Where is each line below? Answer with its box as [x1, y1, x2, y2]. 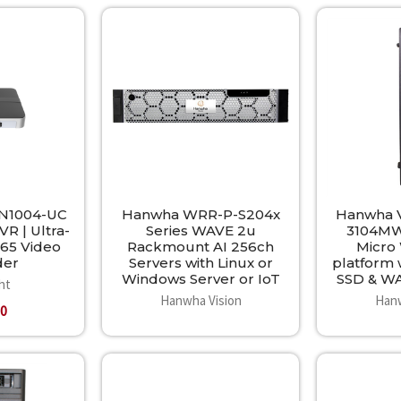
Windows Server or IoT [121, 269, 280, 287]
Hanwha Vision [159, 291, 242, 309]
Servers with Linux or [128, 253, 273, 271]
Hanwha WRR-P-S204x [121, 205, 280, 223]
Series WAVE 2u [145, 221, 256, 239]
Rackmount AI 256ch [127, 237, 274, 255]
